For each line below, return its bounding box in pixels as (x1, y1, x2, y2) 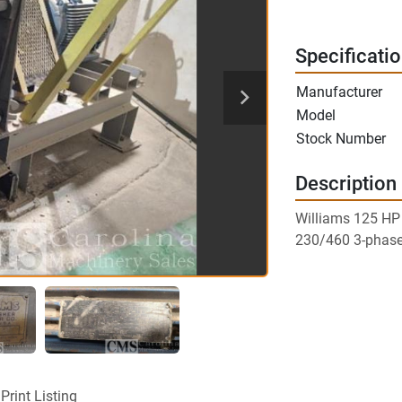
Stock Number (295, 130, 386, 147)
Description (294, 172, 397, 195)
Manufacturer (295, 83, 382, 100)
